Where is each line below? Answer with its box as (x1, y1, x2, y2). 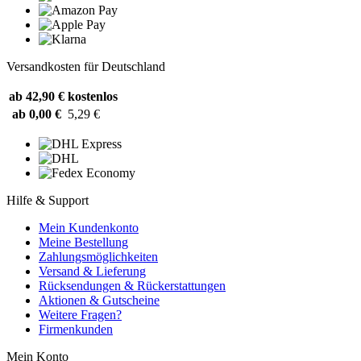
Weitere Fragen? (39, 307, 122, 322)
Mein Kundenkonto (39, 220, 139, 234)
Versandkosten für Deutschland (6, 59, 165, 73)
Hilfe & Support (6, 193, 89, 207)
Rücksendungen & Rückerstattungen (39, 278, 226, 293)
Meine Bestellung (39, 234, 128, 249)
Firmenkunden (39, 322, 113, 336)
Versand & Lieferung (39, 263, 146, 278)
